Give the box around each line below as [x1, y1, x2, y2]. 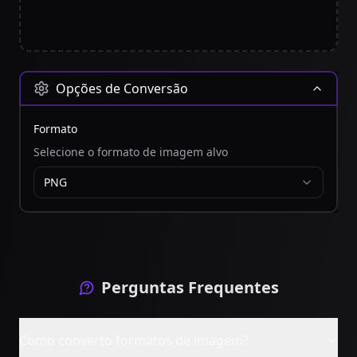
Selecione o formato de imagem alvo [33, 144, 228, 159]
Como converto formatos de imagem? [19, 331, 249, 349]
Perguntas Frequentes [100, 277, 279, 298]
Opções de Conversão [56, 80, 188, 97]
